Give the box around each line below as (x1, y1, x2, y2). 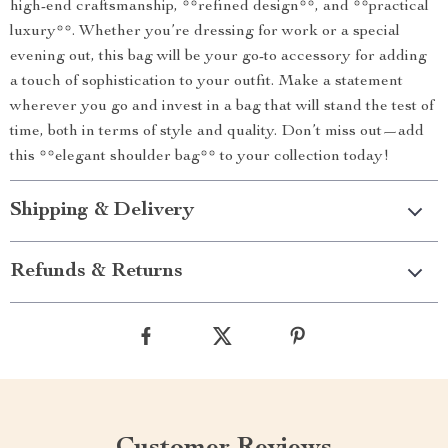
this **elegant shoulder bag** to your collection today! (10, 149, 389, 165)
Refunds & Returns (10, 262, 183, 282)
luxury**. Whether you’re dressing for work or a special (10, 24, 400, 40)
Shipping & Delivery (10, 201, 194, 221)
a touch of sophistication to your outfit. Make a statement (10, 74, 403, 90)
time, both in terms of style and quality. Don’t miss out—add (10, 124, 424, 140)
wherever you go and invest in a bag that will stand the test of (10, 99, 434, 115)
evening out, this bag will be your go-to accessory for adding (10, 49, 427, 65)
